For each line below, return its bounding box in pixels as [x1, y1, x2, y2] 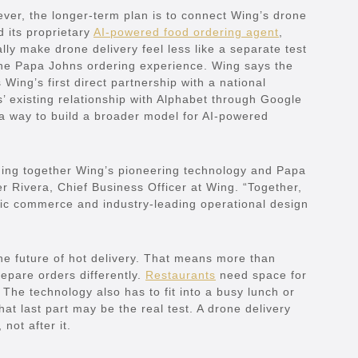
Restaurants [145, 268, 216, 282]
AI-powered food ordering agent [93, 26, 279, 39]
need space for [216, 268, 307, 282]
